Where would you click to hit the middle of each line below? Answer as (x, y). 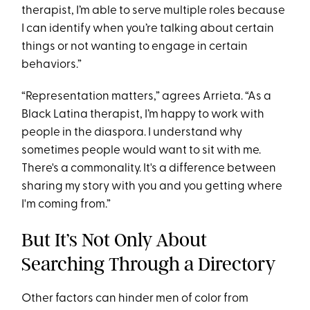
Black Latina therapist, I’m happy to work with (143, 115)
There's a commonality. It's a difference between (149, 169)
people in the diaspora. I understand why (132, 133)
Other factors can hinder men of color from (135, 299)
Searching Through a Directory (151, 264)
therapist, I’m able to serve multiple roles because (154, 11)
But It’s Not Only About (115, 240)
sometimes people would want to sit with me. (142, 151)
